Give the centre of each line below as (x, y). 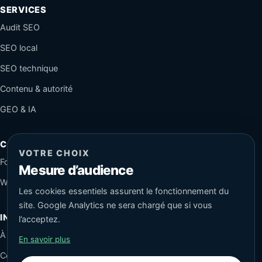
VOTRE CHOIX (54, 153)
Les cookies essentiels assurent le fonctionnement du (124, 191)
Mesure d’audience (76, 170)
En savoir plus (45, 239)
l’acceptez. (40, 219)
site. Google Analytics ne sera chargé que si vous (116, 205)
